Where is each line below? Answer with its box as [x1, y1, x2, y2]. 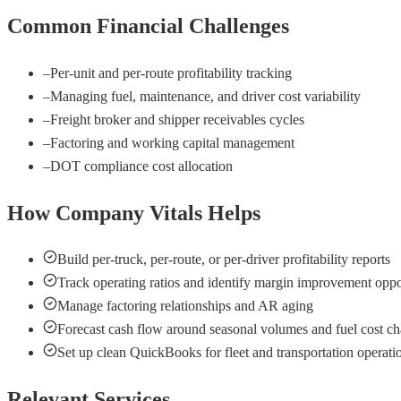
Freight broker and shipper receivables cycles [50, 111, 304, 127]
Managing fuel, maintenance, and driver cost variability [50, 88, 361, 104]
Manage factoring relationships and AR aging [57, 298, 313, 314]
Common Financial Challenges [7, 13, 289, 38]
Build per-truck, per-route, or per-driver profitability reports [57, 252, 390, 268]
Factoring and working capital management [50, 134, 294, 150]
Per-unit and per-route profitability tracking [50, 64, 292, 81]
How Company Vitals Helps [7, 200, 260, 225]
